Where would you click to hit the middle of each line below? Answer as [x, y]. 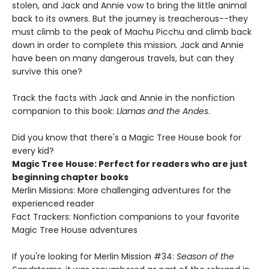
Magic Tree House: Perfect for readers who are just [130, 164]
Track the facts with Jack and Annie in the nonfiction [123, 98]
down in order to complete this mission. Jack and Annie [128, 45]
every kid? [33, 151]
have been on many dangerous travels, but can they [123, 59]
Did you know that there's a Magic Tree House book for [127, 138]
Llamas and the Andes [162, 111]
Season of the [205, 257]
